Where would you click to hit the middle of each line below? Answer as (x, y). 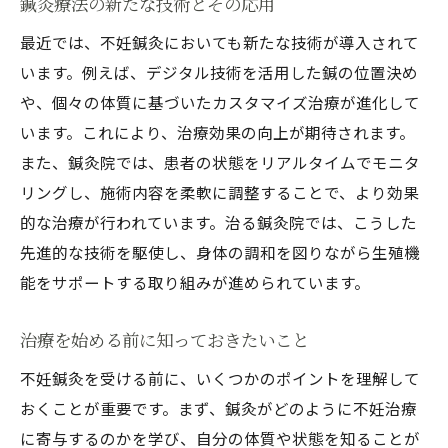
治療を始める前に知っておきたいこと (164, 339)
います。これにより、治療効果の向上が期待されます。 (217, 132)
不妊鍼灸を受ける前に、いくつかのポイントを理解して (220, 378)
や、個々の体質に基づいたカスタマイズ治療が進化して (220, 102)
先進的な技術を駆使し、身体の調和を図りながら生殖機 (220, 252)
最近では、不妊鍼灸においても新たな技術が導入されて (219, 42)
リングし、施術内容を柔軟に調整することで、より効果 (219, 192)
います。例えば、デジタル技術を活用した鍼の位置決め (219, 72)
